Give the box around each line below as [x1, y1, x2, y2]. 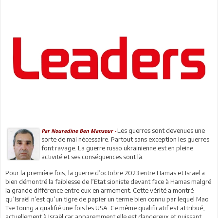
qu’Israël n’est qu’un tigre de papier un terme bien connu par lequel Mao [5, 195, 209, 203]
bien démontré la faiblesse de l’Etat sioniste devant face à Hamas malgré [5, 177, 211, 185]
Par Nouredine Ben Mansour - [41, 127, 117, 134]
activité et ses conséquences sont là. [41, 152, 144, 161]
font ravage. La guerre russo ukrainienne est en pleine [41, 144, 193, 152]
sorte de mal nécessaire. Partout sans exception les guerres [41, 135, 209, 143]
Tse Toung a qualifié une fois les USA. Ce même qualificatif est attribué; [5, 203, 205, 212]
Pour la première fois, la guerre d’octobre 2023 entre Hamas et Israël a [5, 168, 205, 177]
